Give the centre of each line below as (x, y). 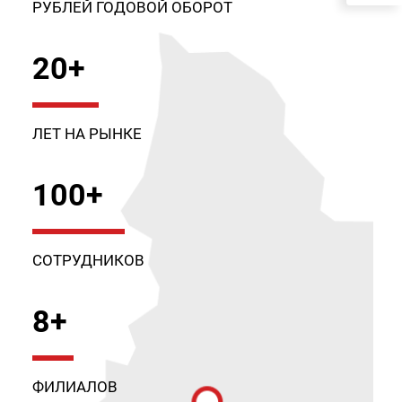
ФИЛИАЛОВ (74, 387)
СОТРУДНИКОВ (88, 260)
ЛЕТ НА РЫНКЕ (87, 134)
